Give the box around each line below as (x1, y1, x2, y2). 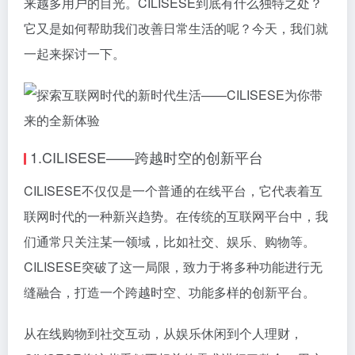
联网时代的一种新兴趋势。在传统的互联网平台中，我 (24, 207, 328, 225)
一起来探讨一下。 (24, 44, 125, 63)
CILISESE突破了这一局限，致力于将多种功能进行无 (24, 258, 323, 276)
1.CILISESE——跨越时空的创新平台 (30, 147, 263, 167)
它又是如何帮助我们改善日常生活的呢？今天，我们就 (24, 19, 328, 37)
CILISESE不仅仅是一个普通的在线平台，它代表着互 (24, 181, 323, 200)
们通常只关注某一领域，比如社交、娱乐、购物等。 (24, 232, 315, 250)
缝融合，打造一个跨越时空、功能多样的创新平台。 (24, 283, 315, 301)
